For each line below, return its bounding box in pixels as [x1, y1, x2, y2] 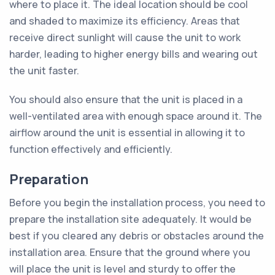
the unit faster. [9, 64, 79, 77]
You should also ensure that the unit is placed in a [9, 93, 242, 106]
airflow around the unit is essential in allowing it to [9, 126, 245, 139]
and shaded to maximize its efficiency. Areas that [9, 14, 240, 28]
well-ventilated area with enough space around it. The [9, 109, 262, 123]
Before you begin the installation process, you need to [9, 196, 265, 209]
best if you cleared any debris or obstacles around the [9, 229, 264, 242]
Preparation [9, 170, 88, 188]
